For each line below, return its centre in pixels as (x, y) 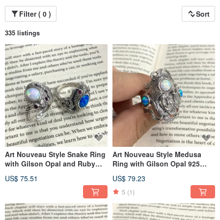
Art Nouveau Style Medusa (157, 154)
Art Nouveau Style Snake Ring (55, 154)
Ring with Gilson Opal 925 (156, 164)
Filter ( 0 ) (35, 14)
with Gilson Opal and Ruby (50, 164)
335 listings (22, 33)
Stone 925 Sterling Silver (46, 173)
